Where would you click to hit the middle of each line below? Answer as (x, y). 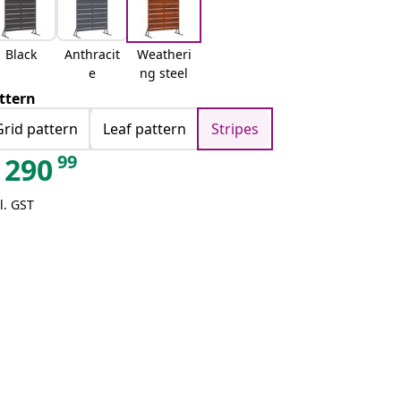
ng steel (164, 73)
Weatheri (164, 54)
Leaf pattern (145, 129)
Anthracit (93, 54)
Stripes (235, 129)
